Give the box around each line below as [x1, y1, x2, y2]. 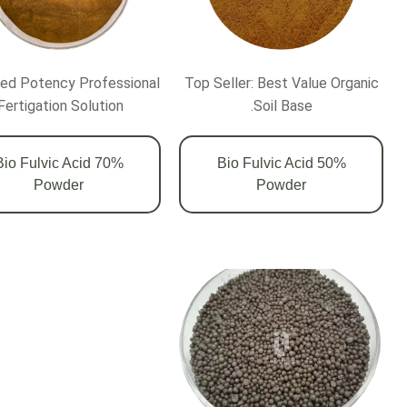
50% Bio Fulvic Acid [216, 154, 313, 171]
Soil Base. [253, 96, 313, 114]
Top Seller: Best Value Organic [184, 74, 379, 92]
